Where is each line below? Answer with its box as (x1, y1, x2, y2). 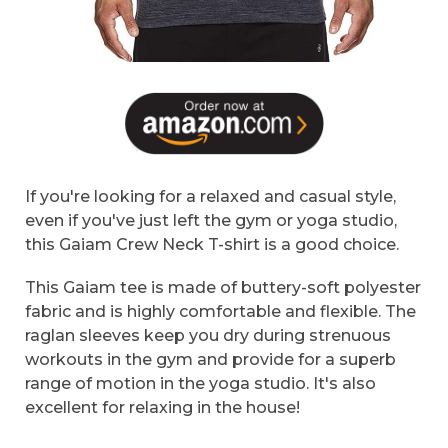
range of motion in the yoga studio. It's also (25, 374, 376, 394)
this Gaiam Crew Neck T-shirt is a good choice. (25, 235, 399, 255)
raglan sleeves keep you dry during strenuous (25, 326, 391, 346)
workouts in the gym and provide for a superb (25, 350, 396, 370)
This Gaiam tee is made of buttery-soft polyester (25, 278, 421, 298)
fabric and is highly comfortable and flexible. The (25, 302, 416, 322)
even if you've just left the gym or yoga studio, (25, 211, 397, 231)
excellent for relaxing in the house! (25, 398, 300, 418)
